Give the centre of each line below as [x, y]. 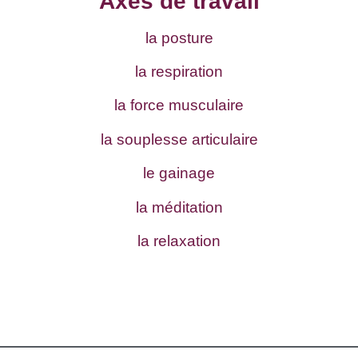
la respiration [179, 72]
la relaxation [179, 241]
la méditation [179, 207]
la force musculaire [179, 105]
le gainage [179, 173]
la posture [179, 38]
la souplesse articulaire [179, 139]
